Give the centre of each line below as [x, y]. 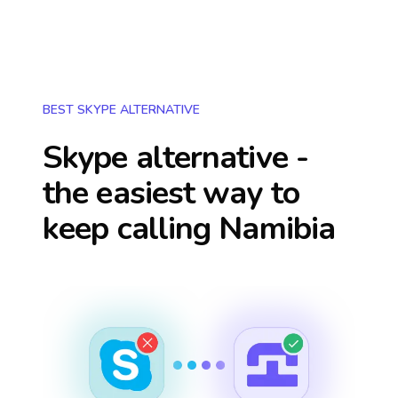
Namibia [277, 229]
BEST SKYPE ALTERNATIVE [121, 110]
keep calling [131, 229]
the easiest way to [171, 193]
